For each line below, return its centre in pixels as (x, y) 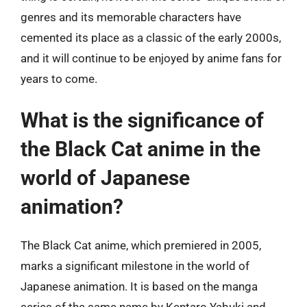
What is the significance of (142, 120)
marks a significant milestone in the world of (135, 266)
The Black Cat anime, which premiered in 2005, (141, 245)
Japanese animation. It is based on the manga (139, 286)
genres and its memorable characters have (131, 17)
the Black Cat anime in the (140, 149)
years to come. (59, 78)
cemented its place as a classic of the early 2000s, (151, 37)
